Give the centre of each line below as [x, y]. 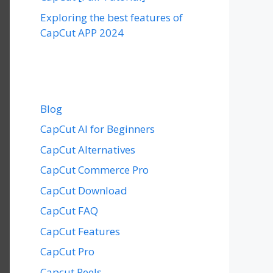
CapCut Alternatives [88, 149]
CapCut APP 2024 [82, 32]
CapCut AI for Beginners [97, 129]
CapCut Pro [67, 251]
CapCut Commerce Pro [94, 170]
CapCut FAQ [69, 211]
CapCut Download [84, 190]
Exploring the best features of [112, 17]
